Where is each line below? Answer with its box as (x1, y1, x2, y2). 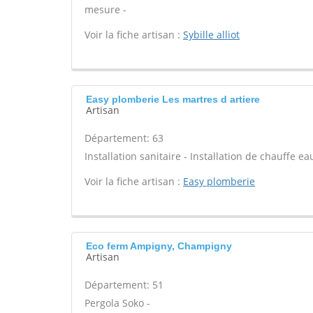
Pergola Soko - (85, 296, 150, 310)
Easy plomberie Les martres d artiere (86, 94, 260, 105)
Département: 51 (85, 278, 163, 291)
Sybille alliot (183, 28, 240, 41)
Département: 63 (85, 131, 163, 145)
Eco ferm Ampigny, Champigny (86, 240, 232, 252)
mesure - (85, 3, 126, 16)
